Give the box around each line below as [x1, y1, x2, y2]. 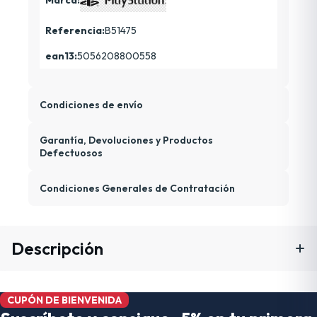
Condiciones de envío [40, 98, 143, 111]
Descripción [11, 237, 103, 259]
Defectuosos [40, 146, 103, 159]
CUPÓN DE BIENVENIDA [7, 293, 122, 306]
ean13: [45, 49, 77, 62]
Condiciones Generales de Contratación [40, 181, 235, 195]
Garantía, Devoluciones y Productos [40, 133, 213, 146]
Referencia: [45, 23, 105, 37]
